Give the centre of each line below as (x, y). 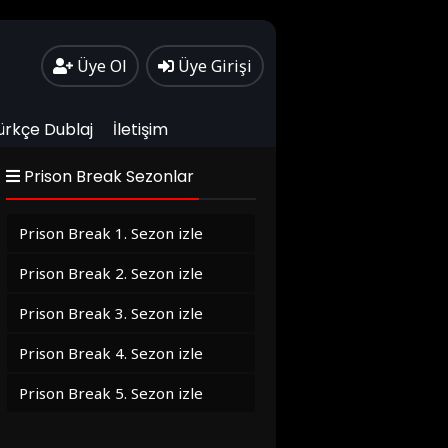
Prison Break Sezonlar (107, 176)
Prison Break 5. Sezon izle (111, 393)
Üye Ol (102, 66)
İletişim (140, 129)
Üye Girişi (215, 66)
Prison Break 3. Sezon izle (111, 313)
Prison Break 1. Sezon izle (111, 233)
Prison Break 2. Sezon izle (111, 273)
